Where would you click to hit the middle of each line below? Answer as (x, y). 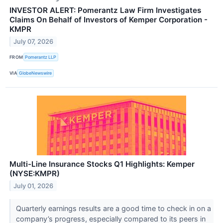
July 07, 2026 (34, 42)
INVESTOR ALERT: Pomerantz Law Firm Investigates (105, 10)
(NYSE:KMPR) (35, 173)
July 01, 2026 (34, 186)
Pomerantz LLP (41, 57)
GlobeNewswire (36, 73)
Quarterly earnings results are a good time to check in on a (113, 208)
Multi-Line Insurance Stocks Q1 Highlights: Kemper (102, 164)
